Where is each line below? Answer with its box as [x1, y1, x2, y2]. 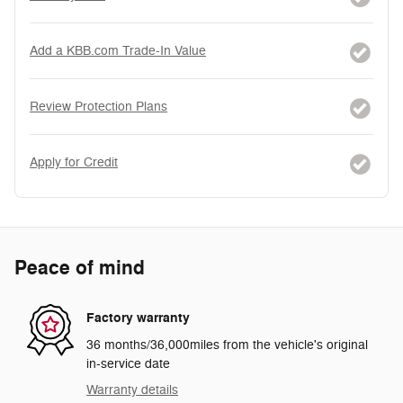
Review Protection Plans [30, 98, 167, 114]
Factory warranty [86, 309, 190, 327]
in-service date [86, 355, 170, 372]
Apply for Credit [30, 154, 118, 170]
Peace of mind [14, 255, 145, 281]
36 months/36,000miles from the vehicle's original [86, 336, 368, 353]
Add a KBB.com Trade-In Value [30, 42, 206, 58]
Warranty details [86, 381, 178, 398]
